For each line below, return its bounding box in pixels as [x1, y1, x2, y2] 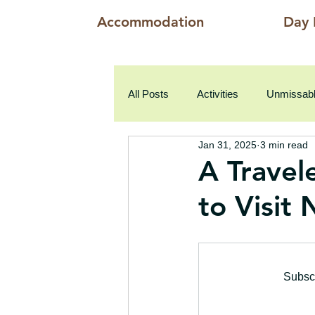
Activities [197, 87, 238, 100]
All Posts [128, 87, 169, 100]
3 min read [260, 139, 308, 150]
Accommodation [96, 13, 204, 30]
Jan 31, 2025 [198, 139, 257, 150]
